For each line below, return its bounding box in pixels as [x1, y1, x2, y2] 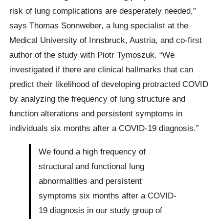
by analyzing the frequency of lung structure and [9, 94, 186, 104]
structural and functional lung [39, 161, 145, 171]
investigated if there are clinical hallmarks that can [9, 65, 194, 75]
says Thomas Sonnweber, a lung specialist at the [9, 21, 189, 31]
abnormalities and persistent [39, 175, 142, 186]
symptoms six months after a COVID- [39, 190, 177, 200]
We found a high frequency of [39, 146, 146, 156]
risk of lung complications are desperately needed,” [9, 6, 197, 16]
